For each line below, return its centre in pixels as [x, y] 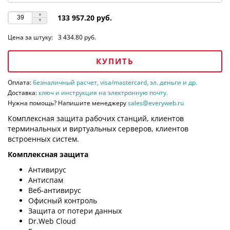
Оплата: [20, 82]
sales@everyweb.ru [156, 103]
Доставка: [23, 92]
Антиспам [46, 180]
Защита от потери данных [75, 210]
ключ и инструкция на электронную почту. [103, 92]
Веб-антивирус [55, 190]
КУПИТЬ [115, 61]
